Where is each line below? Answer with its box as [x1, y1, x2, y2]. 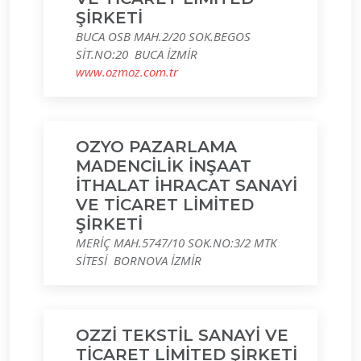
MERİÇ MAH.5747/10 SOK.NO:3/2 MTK [76, 234, 276, 251]
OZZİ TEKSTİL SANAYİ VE [76, 326, 288, 345]
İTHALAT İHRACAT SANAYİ [76, 176, 297, 195]
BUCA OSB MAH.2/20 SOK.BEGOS [76, 28, 251, 44]
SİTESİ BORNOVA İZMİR [76, 252, 201, 268]
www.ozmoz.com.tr [76, 64, 178, 80]
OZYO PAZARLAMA [76, 137, 237, 156]
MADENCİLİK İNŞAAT [76, 156, 251, 176]
